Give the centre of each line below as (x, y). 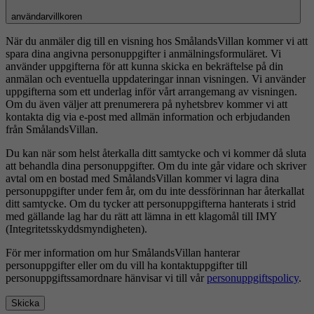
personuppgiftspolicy (253, 278)
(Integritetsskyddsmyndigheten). (76, 228)
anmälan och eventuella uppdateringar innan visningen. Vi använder (156, 78)
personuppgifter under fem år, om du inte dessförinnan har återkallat (155, 191)
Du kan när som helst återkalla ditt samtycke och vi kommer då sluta (156, 153)
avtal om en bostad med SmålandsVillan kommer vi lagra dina (142, 178)
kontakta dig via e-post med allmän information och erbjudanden (148, 116)
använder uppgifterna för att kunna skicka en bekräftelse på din (144, 66)
